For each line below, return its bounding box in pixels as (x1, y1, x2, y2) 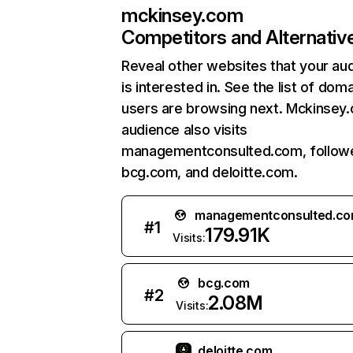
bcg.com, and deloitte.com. (121, 164, 298, 180)
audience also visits (121, 121, 247, 138)
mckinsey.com (121, 4, 243, 27)
